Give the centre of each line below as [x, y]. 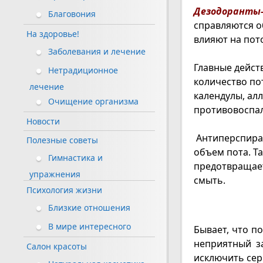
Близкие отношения [89, 208]
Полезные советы [62, 140]
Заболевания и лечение [97, 52]
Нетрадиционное [83, 70]
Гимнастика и [75, 158]
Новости [43, 122]
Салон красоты [57, 247]
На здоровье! [53, 34]
